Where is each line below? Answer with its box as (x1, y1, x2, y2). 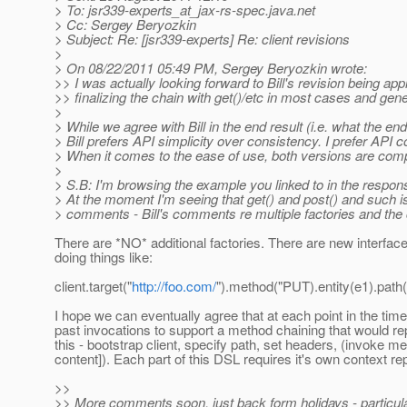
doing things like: (55, 247, 153, 267)
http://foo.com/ (132, 276, 216, 296)
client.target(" (55, 276, 132, 296)
